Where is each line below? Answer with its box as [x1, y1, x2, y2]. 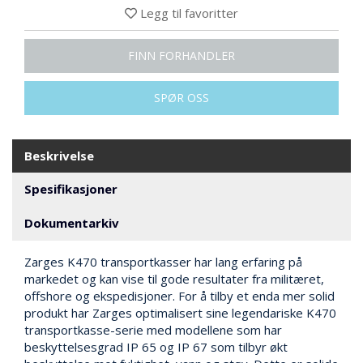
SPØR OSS [154, 89, 209, 105]
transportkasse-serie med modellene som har [24, 321, 282, 338]
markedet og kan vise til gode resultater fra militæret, [24, 270, 324, 287]
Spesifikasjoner [24, 180, 117, 197]
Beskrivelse [24, 147, 94, 164]
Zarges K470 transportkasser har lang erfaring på [24, 253, 302, 270]
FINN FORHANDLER [128, 47, 235, 63]
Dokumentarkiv [24, 214, 119, 231]
